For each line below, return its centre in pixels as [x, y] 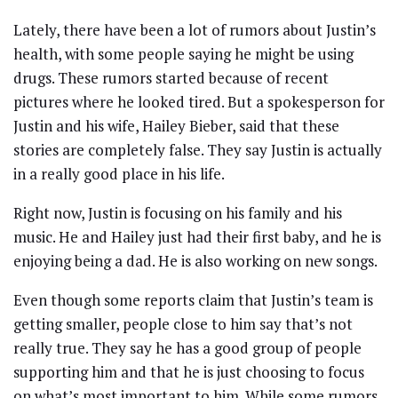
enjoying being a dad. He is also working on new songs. [195, 261]
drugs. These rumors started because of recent [171, 78]
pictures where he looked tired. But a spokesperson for [199, 102]
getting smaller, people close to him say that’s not [183, 324]
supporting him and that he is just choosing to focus [189, 372]
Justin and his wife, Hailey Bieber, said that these [176, 126]
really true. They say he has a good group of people [187, 348]
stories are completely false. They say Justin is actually [198, 150]
